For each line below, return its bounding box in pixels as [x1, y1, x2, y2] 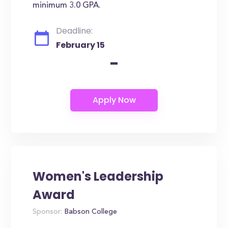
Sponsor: [33, 209, 63, 216]
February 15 [56, 39, 105, 51]
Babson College [62, 209, 118, 216]
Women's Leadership [33, 168, 164, 185]
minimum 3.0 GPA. [33, 2, 101, 10]
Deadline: [56, 25, 93, 37]
